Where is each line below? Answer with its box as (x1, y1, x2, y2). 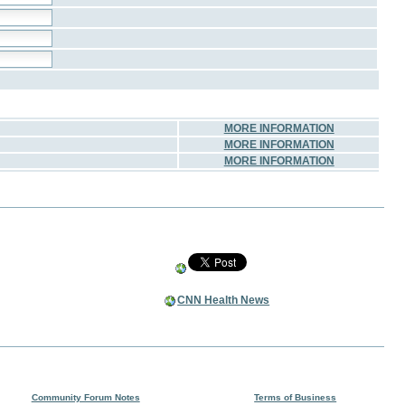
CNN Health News (177, 293, 270, 306)
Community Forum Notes (31, 391, 140, 402)
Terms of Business (254, 391, 337, 402)
